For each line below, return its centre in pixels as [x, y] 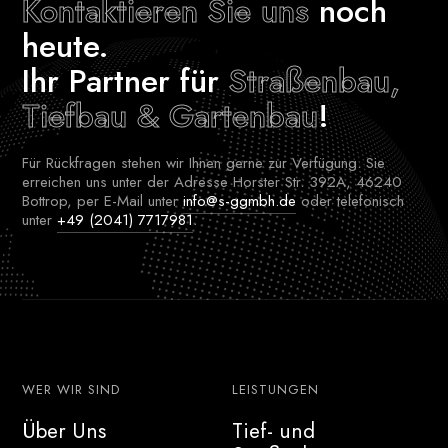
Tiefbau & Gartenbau [170, 115]
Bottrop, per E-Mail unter [103, 200]
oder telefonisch [350, 200]
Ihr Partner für [126, 80]
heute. [66, 45]
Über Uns [64, 430]
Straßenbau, [315, 80]
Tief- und [273, 430]
